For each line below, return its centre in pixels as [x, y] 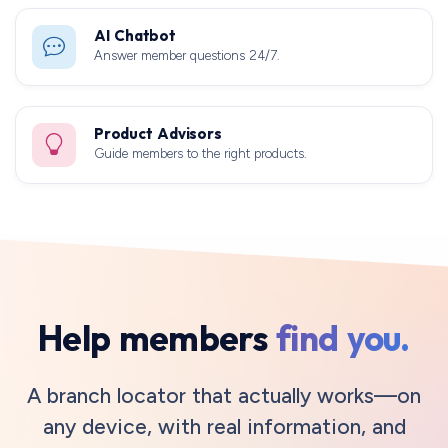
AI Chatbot [135, 35]
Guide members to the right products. [200, 153]
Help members [157, 337]
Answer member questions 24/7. [187, 55]
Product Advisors [158, 133]
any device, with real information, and [224, 426]
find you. [343, 337]
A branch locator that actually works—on [224, 395]
